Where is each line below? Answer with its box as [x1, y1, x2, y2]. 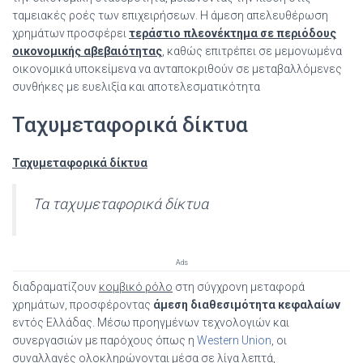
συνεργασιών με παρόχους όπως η [12, 333, 197, 347]
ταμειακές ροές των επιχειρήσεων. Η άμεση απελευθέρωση [12, 8, 328, 22]
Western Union [197, 333, 271, 347]
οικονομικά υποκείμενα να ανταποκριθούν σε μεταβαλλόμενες [12, 62, 342, 75]
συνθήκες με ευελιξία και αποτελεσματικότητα [12, 79, 260, 93]
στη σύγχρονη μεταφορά [173, 280, 305, 293]
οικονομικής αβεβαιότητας [12, 44, 162, 58]
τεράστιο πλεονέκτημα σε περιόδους [129, 26, 336, 40]
